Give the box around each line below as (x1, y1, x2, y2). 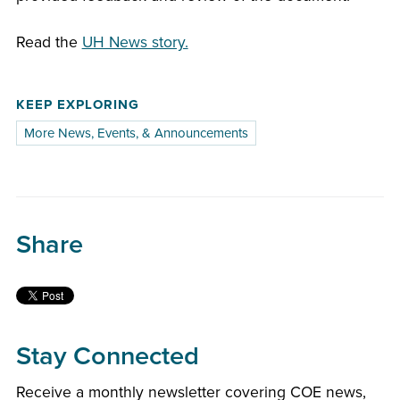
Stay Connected (15, 340, 199, 372)
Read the (15, 32, 82, 52)
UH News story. (81, 32, 188, 52)
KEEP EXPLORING (15, 96, 139, 113)
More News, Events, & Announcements (23, 125, 248, 142)
